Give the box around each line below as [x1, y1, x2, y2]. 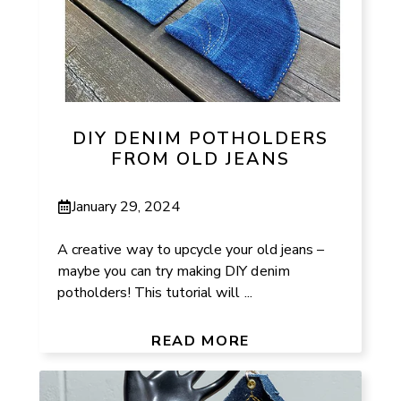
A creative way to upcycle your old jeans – [57, 239, 325, 260]
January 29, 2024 [72, 196, 181, 217]
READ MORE [151, 330, 250, 351]
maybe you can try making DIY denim [57, 260, 290, 281]
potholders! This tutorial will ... [57, 282, 252, 303]
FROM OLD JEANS [111, 147, 290, 172]
